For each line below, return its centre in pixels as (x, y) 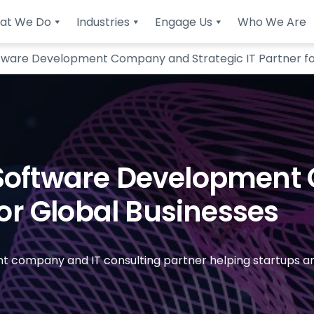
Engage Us (183, 22)
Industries (103, 22)
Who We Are (272, 22)
